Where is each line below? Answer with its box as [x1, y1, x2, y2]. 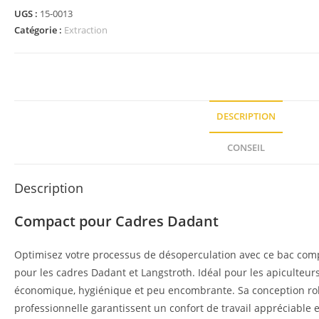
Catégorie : [14, 23, 64, 36]
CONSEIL [226, 142, 265, 154]
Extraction [64, 23, 108, 36]
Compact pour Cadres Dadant [14, 211, 219, 231]
